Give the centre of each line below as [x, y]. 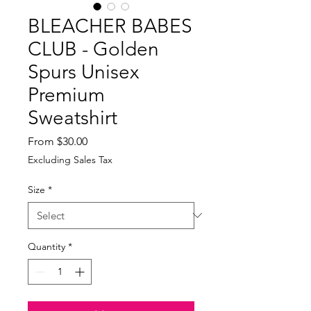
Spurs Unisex [83, 72]
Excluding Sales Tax [70, 159]
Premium [66, 94]
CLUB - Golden [93, 49]
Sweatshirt [73, 117]
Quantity [47, 246]
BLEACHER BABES [110, 26]
